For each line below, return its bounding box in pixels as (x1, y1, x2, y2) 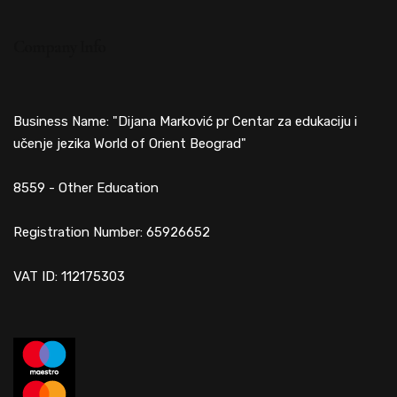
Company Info (13, 36, 105, 58)
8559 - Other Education (13, 180, 159, 197)
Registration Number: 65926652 (13, 224, 210, 241)
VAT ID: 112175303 (13, 269, 125, 285)
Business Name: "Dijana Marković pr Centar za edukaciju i (13, 113, 357, 130)
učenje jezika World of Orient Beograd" (13, 136, 246, 152)
